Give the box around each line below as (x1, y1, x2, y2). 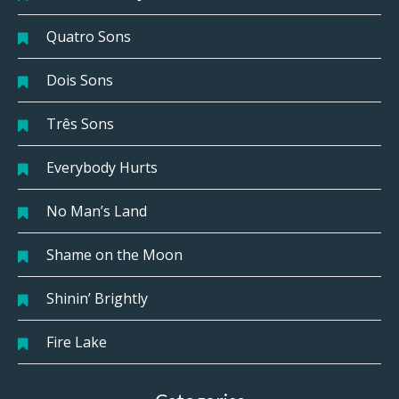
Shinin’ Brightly (46, 288, 148, 308)
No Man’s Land (46, 200, 147, 221)
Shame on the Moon (46, 244, 183, 265)
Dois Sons (46, 69, 113, 90)
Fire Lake (46, 331, 107, 352)
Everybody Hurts (46, 157, 158, 177)
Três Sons (46, 113, 114, 134)
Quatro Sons (46, 26, 131, 46)
